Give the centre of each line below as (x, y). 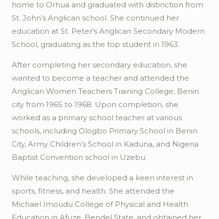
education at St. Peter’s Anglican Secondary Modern (108, 31)
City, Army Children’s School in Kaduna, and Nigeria (105, 144)
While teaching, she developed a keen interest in (102, 178)
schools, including (44, 131)
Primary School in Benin (153, 131)
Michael (26, 204)
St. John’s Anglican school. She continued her (95, 18)
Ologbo (93, 131)
